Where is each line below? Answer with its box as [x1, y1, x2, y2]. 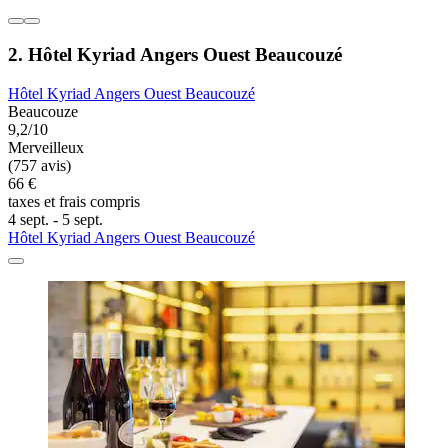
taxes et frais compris [8, 192, 140, 210]
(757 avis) [8, 156, 71, 174]
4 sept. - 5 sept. [8, 210, 103, 228]
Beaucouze [8, 102, 78, 120]
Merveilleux [8, 138, 84, 156]
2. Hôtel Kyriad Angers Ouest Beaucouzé [8, 43, 342, 65]
